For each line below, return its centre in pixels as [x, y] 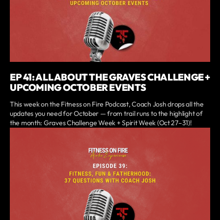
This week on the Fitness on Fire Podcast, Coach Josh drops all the [107, 104]
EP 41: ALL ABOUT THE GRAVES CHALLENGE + [110, 77]
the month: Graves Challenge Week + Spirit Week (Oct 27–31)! [101, 123]
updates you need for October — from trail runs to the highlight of [106, 114]
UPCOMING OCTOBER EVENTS [78, 88]
